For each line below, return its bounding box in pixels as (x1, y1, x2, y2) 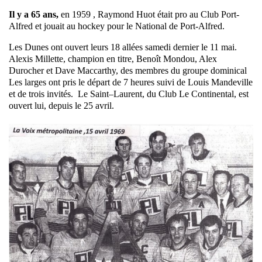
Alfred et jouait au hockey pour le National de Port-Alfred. (9, 21, 225, 32)
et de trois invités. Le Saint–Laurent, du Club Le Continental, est (9, 89, 249, 99)
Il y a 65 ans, (9, 9, 58, 20)
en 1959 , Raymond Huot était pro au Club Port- (58, 9, 239, 20)
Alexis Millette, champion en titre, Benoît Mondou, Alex (9, 54, 217, 64)
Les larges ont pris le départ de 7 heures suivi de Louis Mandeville (9, 77, 253, 88)
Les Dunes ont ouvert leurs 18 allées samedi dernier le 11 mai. (9, 42, 239, 53)
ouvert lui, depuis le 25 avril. (9, 101, 114, 111)
